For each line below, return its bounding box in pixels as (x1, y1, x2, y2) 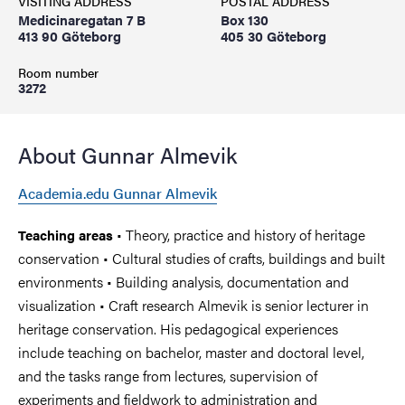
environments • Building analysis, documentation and (18, 271, 349, 292)
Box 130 (221, 10, 268, 29)
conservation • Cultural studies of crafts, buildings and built (18, 248, 385, 268)
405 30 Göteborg (221, 26, 326, 45)
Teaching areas (18, 225, 113, 244)
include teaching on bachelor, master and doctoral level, (18, 342, 364, 363)
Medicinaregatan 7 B (18, 10, 146, 29)
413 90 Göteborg (18, 26, 121, 45)
